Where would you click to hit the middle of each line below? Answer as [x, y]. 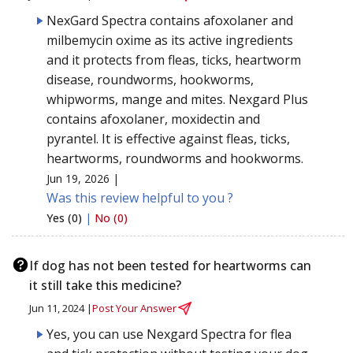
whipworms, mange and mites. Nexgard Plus [177, 99]
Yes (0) [66, 217]
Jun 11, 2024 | [61, 308]
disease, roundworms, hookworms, [150, 79]
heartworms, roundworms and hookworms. [175, 158]
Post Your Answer [134, 308]
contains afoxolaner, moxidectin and [153, 119]
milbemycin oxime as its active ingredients [170, 40]
